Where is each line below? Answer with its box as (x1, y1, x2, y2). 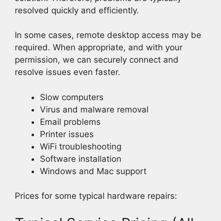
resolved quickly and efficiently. (15, 5, 139, 15)
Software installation (40, 153, 121, 164)
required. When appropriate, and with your (15, 42, 183, 53)
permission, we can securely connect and (15, 55, 179, 65)
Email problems (40, 116, 101, 127)
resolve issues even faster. (15, 67, 120, 77)
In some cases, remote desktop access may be (15, 30, 201, 40)
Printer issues (40, 129, 94, 139)
